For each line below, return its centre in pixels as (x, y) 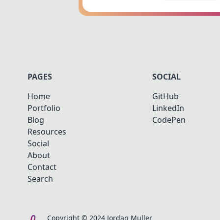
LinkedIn (168, 108)
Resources (47, 131)
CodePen (169, 120)
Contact (42, 167)
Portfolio (44, 108)
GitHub (165, 96)
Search (40, 179)
